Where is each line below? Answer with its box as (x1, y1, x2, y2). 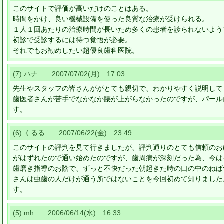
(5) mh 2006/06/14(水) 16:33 (13, 209, 121, 217)
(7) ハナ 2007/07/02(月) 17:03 (13, 70, 125, 78)
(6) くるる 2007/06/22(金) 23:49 (13, 129, 132, 137)
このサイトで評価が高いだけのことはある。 (13, 4, 153, 12)
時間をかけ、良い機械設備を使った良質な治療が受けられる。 (13, 15, 209, 23)
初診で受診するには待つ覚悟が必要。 (13, 36, 132, 44)
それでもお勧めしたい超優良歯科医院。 (13, 46, 139, 54)
